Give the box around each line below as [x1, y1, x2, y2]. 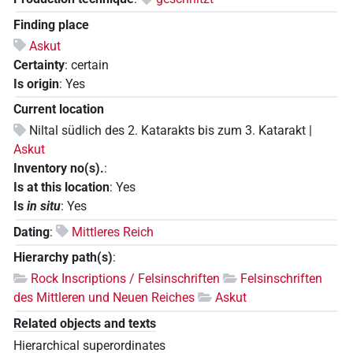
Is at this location [13, 180, 110, 195]
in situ [27, 199, 61, 214]
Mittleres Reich [72, 224, 154, 240]
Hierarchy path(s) [13, 250, 113, 266]
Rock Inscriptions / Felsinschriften [31, 271, 220, 287]
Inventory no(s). [13, 161, 104, 176]
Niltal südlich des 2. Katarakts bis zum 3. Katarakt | [29, 123, 312, 139]
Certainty [13, 57, 65, 72]
